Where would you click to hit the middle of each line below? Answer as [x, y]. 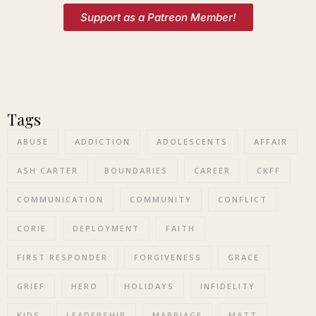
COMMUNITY [161, 199]
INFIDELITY [228, 286]
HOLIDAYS [149, 286]
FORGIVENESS [168, 257]
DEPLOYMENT [106, 228]
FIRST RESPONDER [62, 257]
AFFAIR [271, 141]
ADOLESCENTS [192, 141]
